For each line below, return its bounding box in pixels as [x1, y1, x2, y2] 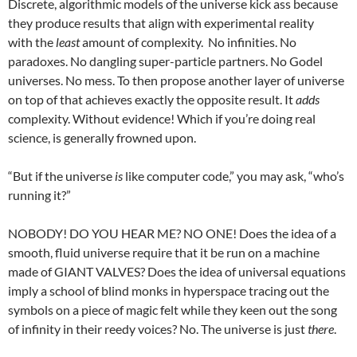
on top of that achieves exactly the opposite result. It [8, 92, 296, 107]
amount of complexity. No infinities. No [80, 34, 296, 49]
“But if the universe [8, 168, 115, 183]
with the [8, 34, 56, 49]
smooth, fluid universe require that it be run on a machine [8, 245, 320, 260]
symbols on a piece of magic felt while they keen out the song [8, 302, 337, 317]
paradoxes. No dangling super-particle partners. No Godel [8, 53, 323, 69]
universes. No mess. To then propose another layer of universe [8, 73, 344, 88]
